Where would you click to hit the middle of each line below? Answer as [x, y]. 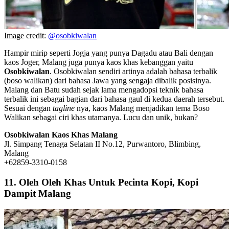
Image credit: [26, 36]
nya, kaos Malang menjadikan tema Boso [143, 108]
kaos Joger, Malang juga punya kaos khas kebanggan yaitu [99, 62]
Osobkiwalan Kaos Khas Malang [61, 135]
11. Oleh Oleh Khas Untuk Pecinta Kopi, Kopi [101, 182]
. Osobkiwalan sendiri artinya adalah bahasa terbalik [133, 72]
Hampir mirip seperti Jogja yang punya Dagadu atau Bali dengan [109, 53]
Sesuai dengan [28, 108]
